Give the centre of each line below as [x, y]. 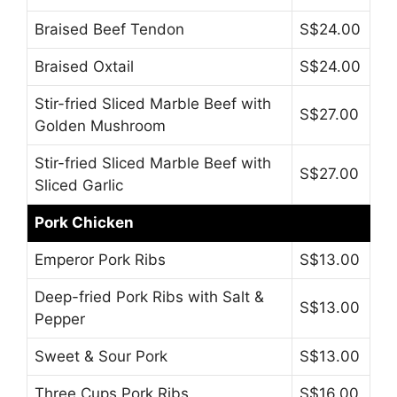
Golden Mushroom [100, 125]
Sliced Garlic [79, 185]
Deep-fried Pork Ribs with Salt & [149, 296]
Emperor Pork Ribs [100, 259]
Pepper [60, 319]
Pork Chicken [84, 222]
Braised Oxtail [84, 66]
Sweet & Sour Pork [101, 356]
